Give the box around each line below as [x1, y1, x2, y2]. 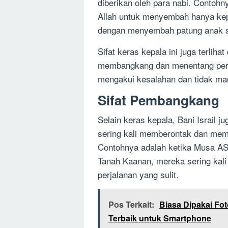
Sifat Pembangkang [98, 91, 219, 110]
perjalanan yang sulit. [98, 168, 179, 181]
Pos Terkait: [108, 198, 154, 211]
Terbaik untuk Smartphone [108, 212, 211, 224]
